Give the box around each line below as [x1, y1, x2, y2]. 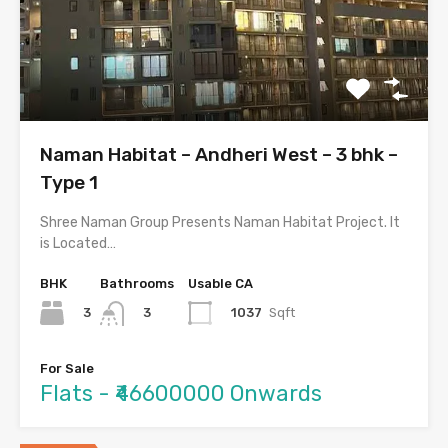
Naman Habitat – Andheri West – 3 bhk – [40, 143, 398, 167]
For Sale [40, 360, 94, 376]
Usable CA [188, 276, 253, 292]
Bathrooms [100, 276, 174, 292]
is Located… [40, 235, 116, 253]
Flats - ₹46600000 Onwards [40, 379, 322, 407]
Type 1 [40, 171, 98, 195]
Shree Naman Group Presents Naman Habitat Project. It [40, 214, 400, 232]
